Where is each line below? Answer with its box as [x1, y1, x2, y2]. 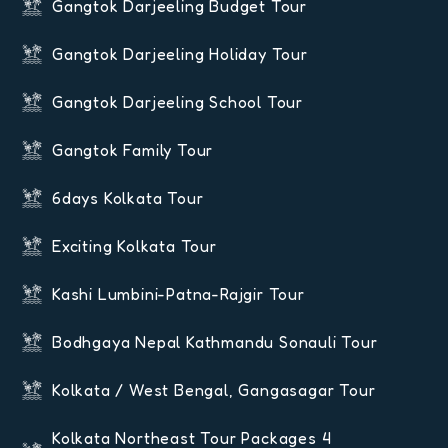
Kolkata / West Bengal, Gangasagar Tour [52, 380, 376, 401]
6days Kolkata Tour [52, 188, 204, 209]
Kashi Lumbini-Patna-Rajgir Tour [52, 284, 305, 305]
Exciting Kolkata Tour [52, 236, 217, 257]
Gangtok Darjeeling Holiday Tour [52, 44, 308, 65]
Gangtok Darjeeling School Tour [52, 92, 303, 113]
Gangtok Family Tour [52, 140, 214, 161]
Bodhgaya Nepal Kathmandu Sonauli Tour [52, 332, 378, 353]
